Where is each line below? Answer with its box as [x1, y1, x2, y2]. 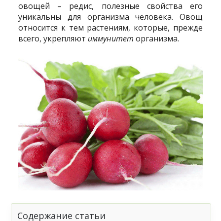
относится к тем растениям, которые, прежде [18, 22, 203, 33]
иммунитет [88, 33, 134, 44]
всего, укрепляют [18, 33, 88, 44]
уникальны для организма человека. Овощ [18, 11, 203, 22]
